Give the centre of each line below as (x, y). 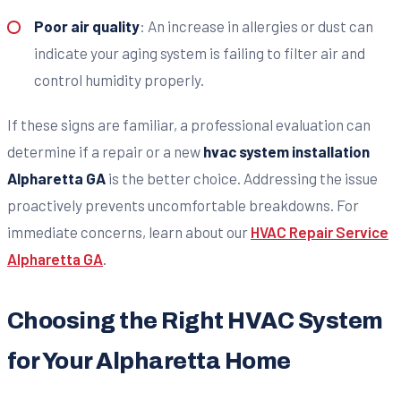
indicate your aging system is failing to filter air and (199, 52)
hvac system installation (286, 151)
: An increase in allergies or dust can (256, 26)
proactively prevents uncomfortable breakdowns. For (183, 205)
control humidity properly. (119, 79)
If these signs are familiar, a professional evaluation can (189, 124)
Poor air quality (86, 26)
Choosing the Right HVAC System (195, 320)
